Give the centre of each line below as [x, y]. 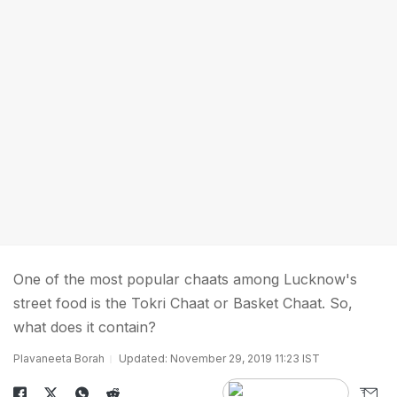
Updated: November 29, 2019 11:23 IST [219, 358]
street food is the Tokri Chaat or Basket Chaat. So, [183, 303]
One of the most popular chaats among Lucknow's [185, 279]
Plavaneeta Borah [59, 358]
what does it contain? [85, 327]
